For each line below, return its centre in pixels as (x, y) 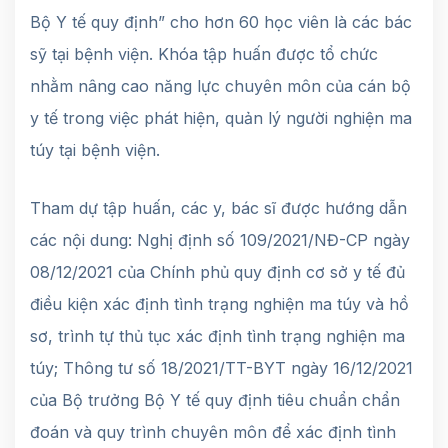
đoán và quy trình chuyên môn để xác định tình (213, 431)
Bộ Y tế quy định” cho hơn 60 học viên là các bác (221, 21)
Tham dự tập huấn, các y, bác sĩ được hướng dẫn (218, 207)
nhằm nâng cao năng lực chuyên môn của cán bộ (220, 85)
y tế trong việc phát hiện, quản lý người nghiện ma (221, 117)
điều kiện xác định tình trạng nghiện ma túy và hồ (219, 303)
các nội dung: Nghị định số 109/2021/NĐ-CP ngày (220, 239)
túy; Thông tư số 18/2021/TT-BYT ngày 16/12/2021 (221, 367)
